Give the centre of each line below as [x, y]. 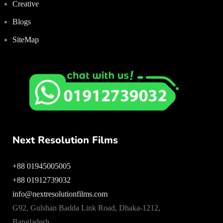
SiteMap [26, 40]
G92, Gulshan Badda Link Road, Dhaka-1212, [86, 208]
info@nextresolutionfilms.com [60, 194]
